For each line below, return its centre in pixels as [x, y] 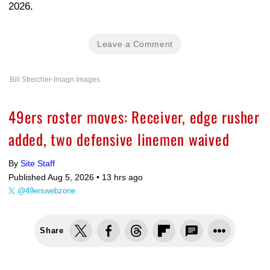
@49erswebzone [46, 191]
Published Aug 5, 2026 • [55, 177]
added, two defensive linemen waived [119, 139]
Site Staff [38, 164]
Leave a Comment [135, 44]
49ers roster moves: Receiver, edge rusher [134, 117]
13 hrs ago [122, 177]
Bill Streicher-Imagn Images [55, 80]
